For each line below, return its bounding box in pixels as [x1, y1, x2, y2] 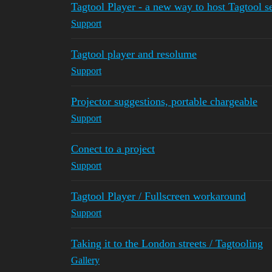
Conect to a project [71, 143, 155, 155]
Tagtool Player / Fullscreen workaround [71, 190, 246, 202]
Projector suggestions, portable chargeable [71, 95, 257, 107]
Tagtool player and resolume [71, 48, 197, 60]
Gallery [71, 255, 100, 265]
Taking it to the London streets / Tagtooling [71, 237, 263, 250]
